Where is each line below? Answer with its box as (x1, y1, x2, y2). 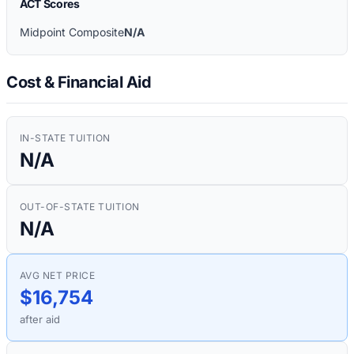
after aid (20, 312, 60, 326)
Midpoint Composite (20, 25, 124, 40)
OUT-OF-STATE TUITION (20, 200, 140, 213)
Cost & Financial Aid (6, 72, 151, 92)
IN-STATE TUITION (20, 131, 111, 144)
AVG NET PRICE (20, 269, 96, 281)
